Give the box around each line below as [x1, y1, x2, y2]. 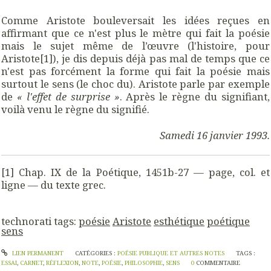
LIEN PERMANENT [10, 249, 64, 257]
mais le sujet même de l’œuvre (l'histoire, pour [1, 38, 270, 53]
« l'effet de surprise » [16, 89, 120, 103]
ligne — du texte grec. [1, 177, 106, 192]
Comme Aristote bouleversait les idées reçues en [1, 13, 270, 27]
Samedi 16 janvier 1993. [160, 128, 270, 142]
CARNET [20, 258, 43, 267]
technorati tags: [1, 214, 79, 228]
